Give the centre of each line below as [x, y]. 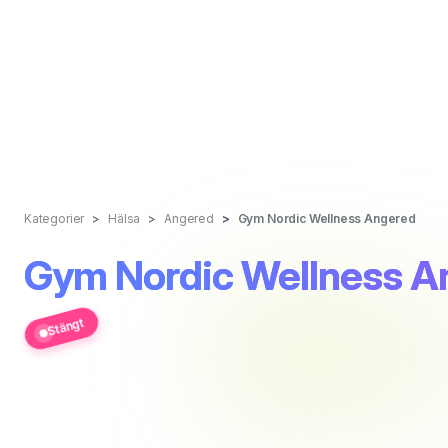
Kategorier [54, 218]
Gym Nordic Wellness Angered [326, 218]
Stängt [65, 327]
